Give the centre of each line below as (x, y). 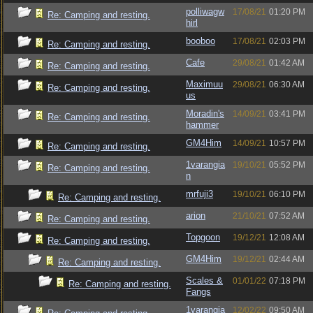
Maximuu (204, 84)
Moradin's (205, 114)
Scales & (204, 281)
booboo (201, 41)
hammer (202, 125)
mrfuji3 (199, 194)
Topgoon (203, 237)
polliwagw (205, 12)
